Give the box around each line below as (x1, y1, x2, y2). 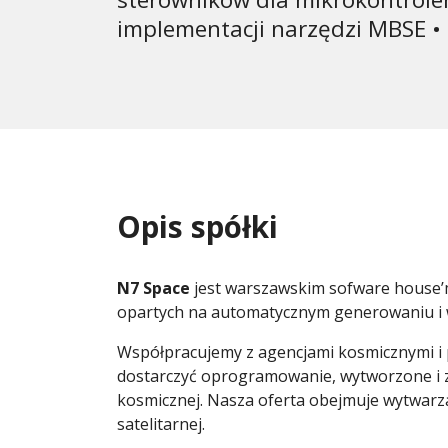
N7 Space (117, 276, 190, 299)
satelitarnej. (117, 412, 205, 435)
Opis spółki (117, 205, 278, 247)
